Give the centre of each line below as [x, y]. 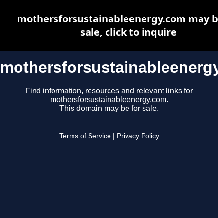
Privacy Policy [138, 136]
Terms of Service [85, 136]
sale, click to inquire [128, 32]
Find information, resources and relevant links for [109, 91]
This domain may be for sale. [109, 109]
